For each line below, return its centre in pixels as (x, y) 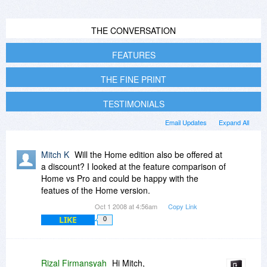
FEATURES (133, 55)
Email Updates (186, 122)
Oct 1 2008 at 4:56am (127, 207)
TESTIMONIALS (133, 104)
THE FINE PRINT (133, 80)
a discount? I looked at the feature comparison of (133, 167)
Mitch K (55, 155)
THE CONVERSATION (133, 31)
